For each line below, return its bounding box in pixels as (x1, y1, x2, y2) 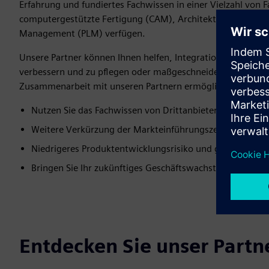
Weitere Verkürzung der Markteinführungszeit (31, 124, 224, 135)
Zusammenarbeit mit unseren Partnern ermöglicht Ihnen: (19, 80, 259, 92)
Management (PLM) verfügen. (19, 28, 145, 39)
